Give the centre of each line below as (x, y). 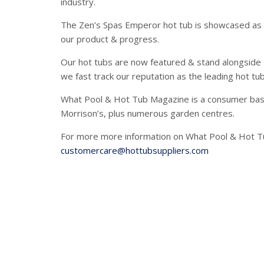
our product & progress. (110, 39)
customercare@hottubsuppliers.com (135, 150)
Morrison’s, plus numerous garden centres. (149, 113)
